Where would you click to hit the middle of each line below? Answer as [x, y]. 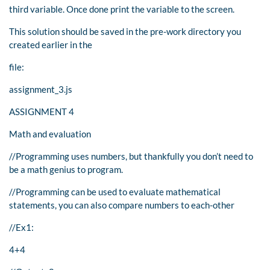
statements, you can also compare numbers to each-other [122, 205]
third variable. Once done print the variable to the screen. [122, 9]
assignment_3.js [41, 89]
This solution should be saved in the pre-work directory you [125, 31]
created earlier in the [51, 44]
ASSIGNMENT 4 [42, 111]
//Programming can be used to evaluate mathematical [115, 191]
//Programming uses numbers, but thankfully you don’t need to [131, 156]
